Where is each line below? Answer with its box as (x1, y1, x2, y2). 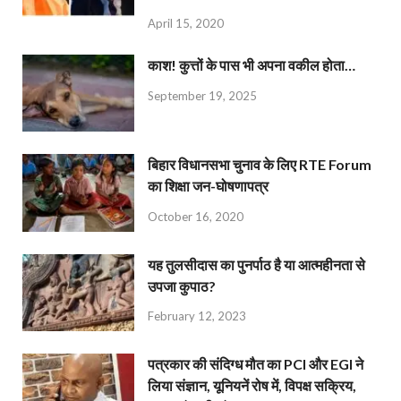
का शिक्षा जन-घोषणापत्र (148, 177, 269, 195)
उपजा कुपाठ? (148, 277, 216, 294)
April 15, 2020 (148, 16, 224, 31)
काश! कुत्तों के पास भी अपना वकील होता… (148, 56, 355, 74)
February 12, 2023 (148, 309, 246, 324)
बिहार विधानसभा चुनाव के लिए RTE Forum (148, 156, 371, 174)
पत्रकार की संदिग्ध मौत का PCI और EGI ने (148, 354, 363, 372)
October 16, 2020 (148, 209, 243, 225)
